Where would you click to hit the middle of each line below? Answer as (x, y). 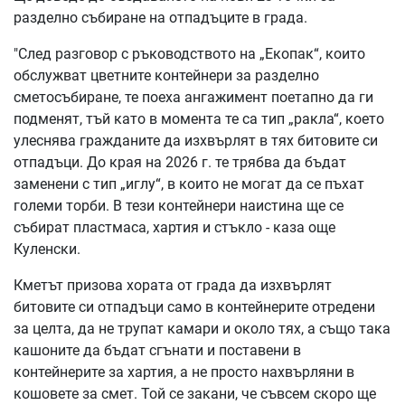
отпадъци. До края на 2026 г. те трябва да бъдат (180, 162)
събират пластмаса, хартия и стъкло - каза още (174, 227)
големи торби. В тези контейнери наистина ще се (179, 205)
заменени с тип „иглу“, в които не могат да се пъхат (189, 184)
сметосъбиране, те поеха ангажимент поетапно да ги (193, 97)
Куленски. (47, 249)
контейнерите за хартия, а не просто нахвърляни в (184, 372)
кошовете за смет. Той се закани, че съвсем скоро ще (195, 393)
